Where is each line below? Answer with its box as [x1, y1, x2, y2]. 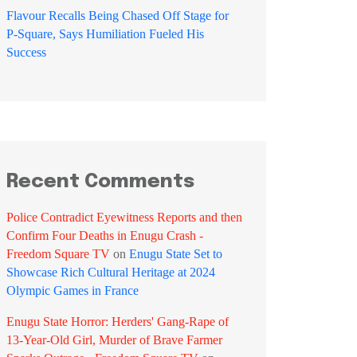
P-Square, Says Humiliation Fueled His [6, 27, 204, 41]
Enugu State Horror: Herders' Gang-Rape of [6, 315, 229, 328]
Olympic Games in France [6, 284, 139, 297]
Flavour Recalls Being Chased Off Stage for [6, 9, 229, 22]
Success [6, 45, 46, 59]
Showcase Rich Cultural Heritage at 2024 [6, 265, 215, 279]
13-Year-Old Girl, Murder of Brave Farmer [6, 333, 222, 347]
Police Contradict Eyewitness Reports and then [6, 210, 242, 224]
